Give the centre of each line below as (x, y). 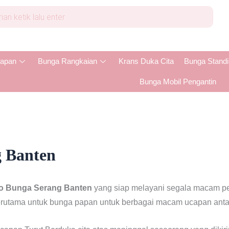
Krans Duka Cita (146, 61)
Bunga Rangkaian (67, 61)
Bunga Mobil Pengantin (178, 82)
